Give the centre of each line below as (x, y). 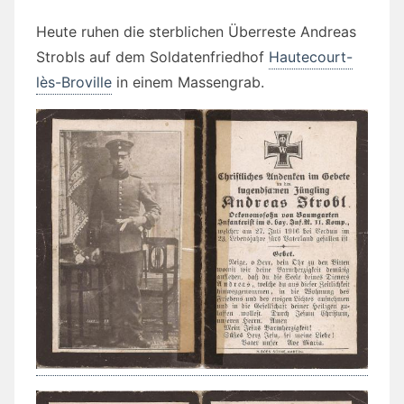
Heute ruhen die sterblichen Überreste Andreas (196, 32)
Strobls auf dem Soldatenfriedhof (152, 57)
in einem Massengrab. (188, 83)
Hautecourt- (311, 57)
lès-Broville (74, 83)
